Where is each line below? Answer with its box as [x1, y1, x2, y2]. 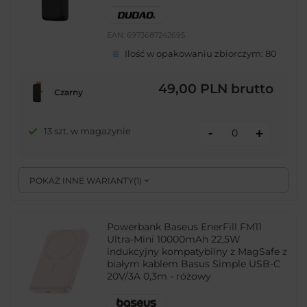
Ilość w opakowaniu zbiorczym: [125, 48, 266, 60]
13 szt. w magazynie [43, 125, 131, 137]
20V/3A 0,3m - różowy [107, 269, 212, 282]
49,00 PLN [158, 81, 228, 97]
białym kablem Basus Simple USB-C [107, 257, 281, 270]
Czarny [53, 87, 83, 98]
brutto [228, 81, 273, 97]
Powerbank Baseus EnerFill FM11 [107, 220, 262, 233]
